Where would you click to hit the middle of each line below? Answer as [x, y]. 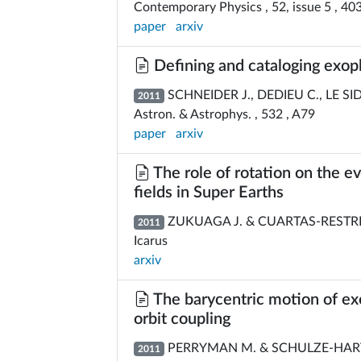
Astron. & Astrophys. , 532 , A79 [224, 114]
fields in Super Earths [209, 193]
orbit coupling [182, 319]
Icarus [151, 241]
